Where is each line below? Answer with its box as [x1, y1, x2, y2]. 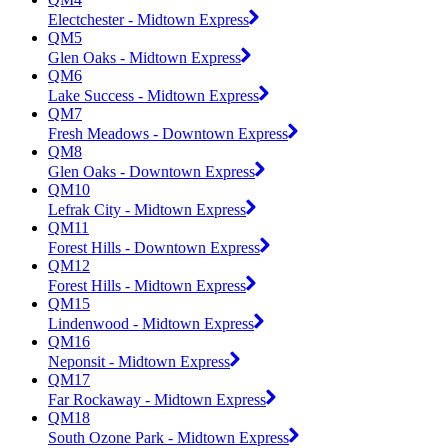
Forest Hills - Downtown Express [48, 238, 260, 256]
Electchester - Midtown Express [48, 10, 249, 28]
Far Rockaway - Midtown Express [48, 390, 266, 408]
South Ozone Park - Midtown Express [48, 428, 289, 446]
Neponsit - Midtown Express [48, 352, 230, 370]
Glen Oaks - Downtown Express [48, 162, 255, 180]
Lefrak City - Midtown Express [48, 200, 246, 218]
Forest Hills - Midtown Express [48, 276, 246, 294]
